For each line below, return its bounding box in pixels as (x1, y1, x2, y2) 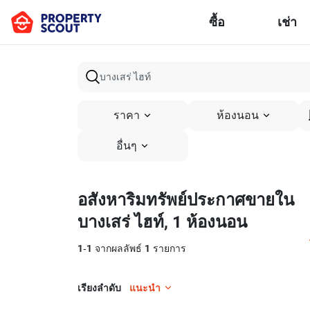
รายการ (150, 243, 186, 255)
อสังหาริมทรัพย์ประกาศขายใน (77, 190, 294, 210)
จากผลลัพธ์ (92, 243, 145, 255)
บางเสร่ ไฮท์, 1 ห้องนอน (77, 212, 247, 232)
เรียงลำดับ (77, 282, 121, 293)
